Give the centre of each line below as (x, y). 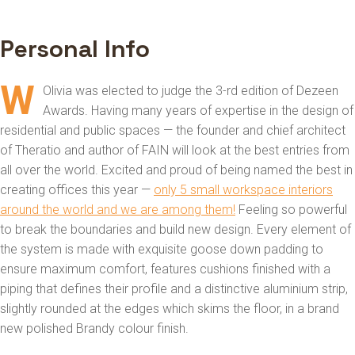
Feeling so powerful (291, 210)
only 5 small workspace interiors (243, 190)
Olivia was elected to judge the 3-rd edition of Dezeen (191, 91)
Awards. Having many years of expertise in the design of (198, 111)
